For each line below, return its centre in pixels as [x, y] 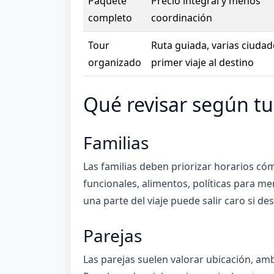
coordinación [181, 17]
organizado [114, 62]
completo [110, 17]
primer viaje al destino [202, 62]
